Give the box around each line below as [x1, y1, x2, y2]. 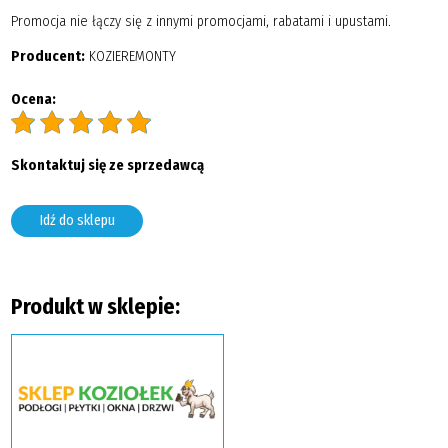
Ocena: [10, 90, 56, 108]
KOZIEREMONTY [84, 48, 176, 66]
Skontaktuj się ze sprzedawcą [10, 157, 204, 175]
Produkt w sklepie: [10, 293, 180, 320]
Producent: [10, 48, 85, 66]
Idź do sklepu [39, 212, 115, 230]
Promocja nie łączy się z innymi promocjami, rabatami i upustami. [10, 12, 391, 30]
